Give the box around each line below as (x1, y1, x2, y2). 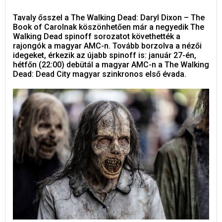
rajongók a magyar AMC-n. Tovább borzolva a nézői (13, 41, 202, 51)
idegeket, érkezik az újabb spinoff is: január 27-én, (13, 51, 196, 60)
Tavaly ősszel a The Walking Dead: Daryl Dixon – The (13, 13, 205, 23)
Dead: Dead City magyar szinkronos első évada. (13, 69, 186, 79)
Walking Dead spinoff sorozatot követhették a (13, 32, 180, 42)
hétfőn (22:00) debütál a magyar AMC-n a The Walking (13, 60, 209, 70)
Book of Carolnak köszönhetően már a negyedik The (13, 22, 204, 32)
